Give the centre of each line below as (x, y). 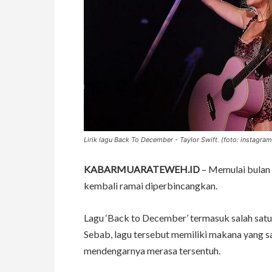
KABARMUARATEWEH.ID (142, 169)
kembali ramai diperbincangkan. (151, 186)
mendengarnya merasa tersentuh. (152, 251)
